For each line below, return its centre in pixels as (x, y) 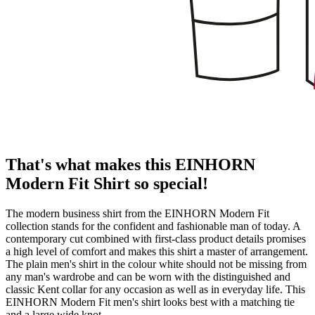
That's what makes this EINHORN (130, 165)
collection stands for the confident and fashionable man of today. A (153, 226)
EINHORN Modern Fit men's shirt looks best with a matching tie (150, 302)
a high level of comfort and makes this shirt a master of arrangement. (157, 251)
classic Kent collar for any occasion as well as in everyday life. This (155, 289)
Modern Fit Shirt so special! (107, 184)
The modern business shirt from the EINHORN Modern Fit (137, 213)
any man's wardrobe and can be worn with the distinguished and (148, 276)
